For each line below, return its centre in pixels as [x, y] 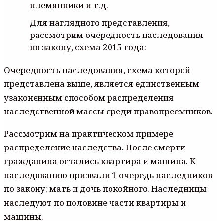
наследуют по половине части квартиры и [95, 203]
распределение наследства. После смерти [95, 147]
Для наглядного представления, [100, 23]
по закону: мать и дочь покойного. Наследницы [105, 189]
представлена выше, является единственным [102, 84]
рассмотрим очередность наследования [116, 35]
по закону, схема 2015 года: [88, 47]
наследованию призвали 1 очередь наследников [108, 175]
